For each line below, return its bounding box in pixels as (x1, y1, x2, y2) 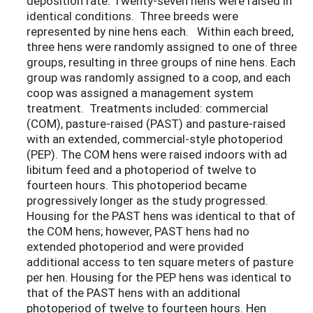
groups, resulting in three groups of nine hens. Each (27, 53, 296, 70)
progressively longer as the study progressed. (27, 191, 268, 208)
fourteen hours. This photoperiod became (27, 176, 247, 193)
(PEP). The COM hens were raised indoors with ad (27, 145, 287, 162)
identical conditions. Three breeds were (27, 7, 238, 24)
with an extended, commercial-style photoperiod (27, 130, 283, 147)
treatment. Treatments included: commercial (27, 99, 268, 116)
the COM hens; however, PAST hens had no (27, 222, 249, 239)
